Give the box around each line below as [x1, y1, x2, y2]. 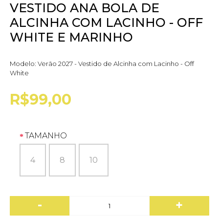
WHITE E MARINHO [10, 29, 133, 44]
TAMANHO [25, 131, 67, 140]
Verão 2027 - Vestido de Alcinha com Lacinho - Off [38, 59, 194, 67]
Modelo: [10, 59, 38, 67]
